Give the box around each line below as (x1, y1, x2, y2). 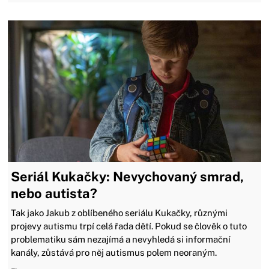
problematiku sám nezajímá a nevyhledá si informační (11, 234, 231, 245)
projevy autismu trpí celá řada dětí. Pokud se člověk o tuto (11, 221, 247, 232)
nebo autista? (11, 186, 98, 202)
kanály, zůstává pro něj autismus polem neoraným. (11, 247, 217, 258)
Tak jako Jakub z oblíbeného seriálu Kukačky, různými (11, 208, 228, 219)
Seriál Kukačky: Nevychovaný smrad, (11, 169, 244, 185)
